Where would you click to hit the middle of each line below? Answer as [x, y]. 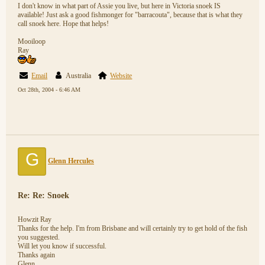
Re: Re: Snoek [43, 195]
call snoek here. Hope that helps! [63, 24]
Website [121, 76]
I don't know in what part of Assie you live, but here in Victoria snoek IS [119, 6]
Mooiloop [32, 41]
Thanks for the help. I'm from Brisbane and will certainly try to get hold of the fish [132, 228]
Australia [81, 76]
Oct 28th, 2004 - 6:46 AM [49, 90]
